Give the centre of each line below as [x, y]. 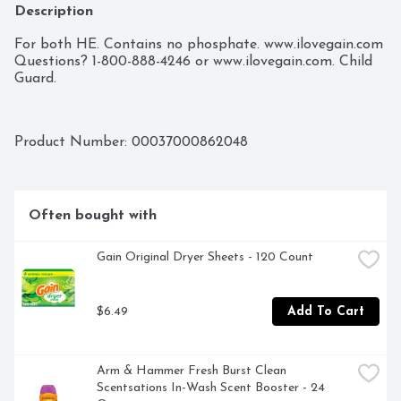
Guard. [35, 79]
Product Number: [73, 143]
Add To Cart [326, 311]
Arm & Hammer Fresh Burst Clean [192, 371]
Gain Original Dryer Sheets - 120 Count [205, 258]
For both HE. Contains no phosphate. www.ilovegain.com [199, 45]
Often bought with [93, 216]
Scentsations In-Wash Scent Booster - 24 [211, 388]
